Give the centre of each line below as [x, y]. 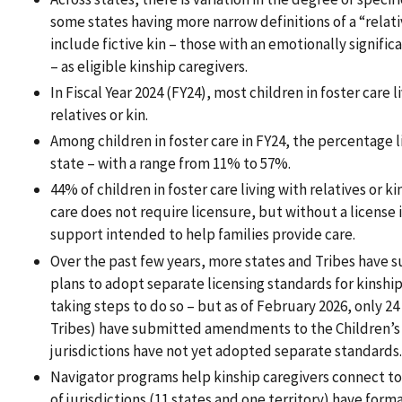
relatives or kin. [99, 114]
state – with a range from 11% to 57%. [170, 164]
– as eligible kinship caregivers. [149, 66]
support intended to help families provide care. [203, 235]
